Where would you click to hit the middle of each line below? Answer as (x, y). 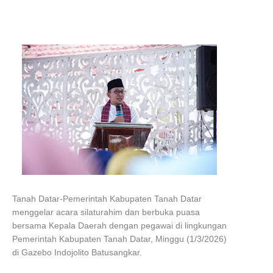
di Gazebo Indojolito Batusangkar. (78, 252)
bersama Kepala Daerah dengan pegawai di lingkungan (119, 225)
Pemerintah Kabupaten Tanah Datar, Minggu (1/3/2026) (119, 239)
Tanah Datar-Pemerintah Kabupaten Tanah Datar (107, 199)
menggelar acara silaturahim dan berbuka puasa (106, 212)
